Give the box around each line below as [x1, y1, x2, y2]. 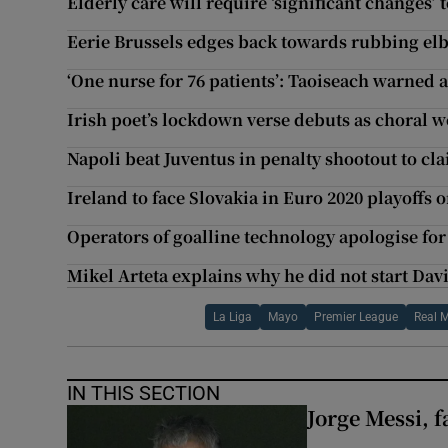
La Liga [212, 311, 252, 324]
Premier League [313, 311, 398, 324]
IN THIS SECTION [67, 383, 221, 404]
